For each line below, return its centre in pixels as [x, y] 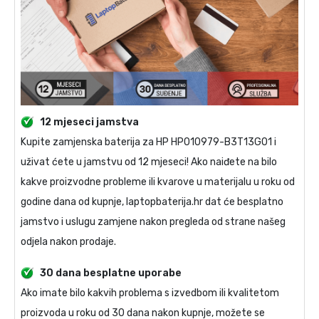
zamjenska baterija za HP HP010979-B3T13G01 [162, 142]
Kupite [37, 142]
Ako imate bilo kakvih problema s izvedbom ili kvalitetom [150, 293]
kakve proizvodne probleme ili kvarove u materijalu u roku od [158, 182]
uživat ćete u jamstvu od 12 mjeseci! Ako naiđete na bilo [149, 162]
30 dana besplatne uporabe [111, 273]
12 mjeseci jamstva [89, 122]
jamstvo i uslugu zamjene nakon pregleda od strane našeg [153, 221]
